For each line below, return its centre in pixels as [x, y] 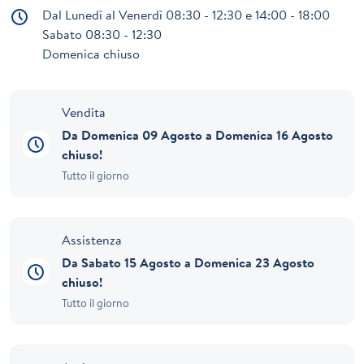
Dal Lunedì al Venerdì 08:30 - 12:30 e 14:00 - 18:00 [186, 15]
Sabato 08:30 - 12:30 [102, 35]
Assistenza [92, 240]
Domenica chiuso [91, 54]
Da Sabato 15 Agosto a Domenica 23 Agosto [188, 263]
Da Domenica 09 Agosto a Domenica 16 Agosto [197, 135]
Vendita [84, 113]
